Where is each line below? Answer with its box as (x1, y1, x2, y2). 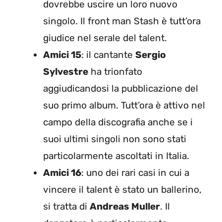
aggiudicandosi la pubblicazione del (43, 83, 198, 95)
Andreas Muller (90, 201, 160, 213)
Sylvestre (43, 66, 88, 78)
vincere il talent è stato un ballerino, (43, 184, 202, 196)
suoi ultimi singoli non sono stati (43, 133, 186, 145)
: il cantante (81, 49, 135, 61)
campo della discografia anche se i (43, 116, 193, 128)
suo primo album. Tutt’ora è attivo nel (43, 100, 205, 111)
